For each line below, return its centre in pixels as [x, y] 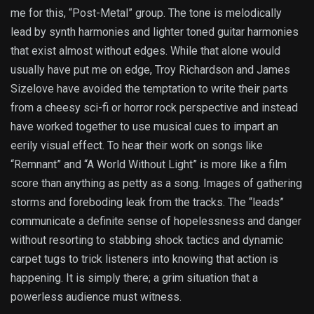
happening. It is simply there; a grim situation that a [134, 278]
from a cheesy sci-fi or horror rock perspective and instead [154, 108]
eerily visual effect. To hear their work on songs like [137, 146]
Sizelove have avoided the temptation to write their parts [149, 89]
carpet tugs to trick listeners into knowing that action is [144, 259]
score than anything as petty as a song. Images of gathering [156, 184]
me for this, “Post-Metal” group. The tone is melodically [146, 13]
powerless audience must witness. [96, 297]
